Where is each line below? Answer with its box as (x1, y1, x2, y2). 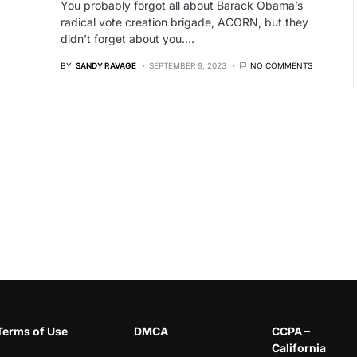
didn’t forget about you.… (60, 32, 194, 45)
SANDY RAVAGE (75, 61, 136, 70)
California (272, 341, 326, 355)
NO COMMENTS (249, 61, 312, 70)
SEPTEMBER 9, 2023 (148, 61, 226, 70)
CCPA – (272, 324, 310, 338)
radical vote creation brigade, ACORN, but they (60, 15, 308, 29)
